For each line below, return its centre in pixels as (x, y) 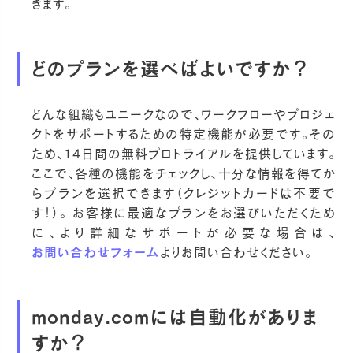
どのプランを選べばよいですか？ (171, 69)
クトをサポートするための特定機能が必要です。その (184, 134)
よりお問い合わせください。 (236, 252)
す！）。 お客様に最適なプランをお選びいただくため (184, 212)
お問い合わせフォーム (96, 252)
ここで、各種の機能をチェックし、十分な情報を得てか (184, 173)
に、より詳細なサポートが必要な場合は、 (184, 232)
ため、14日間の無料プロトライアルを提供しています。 (184, 153)
